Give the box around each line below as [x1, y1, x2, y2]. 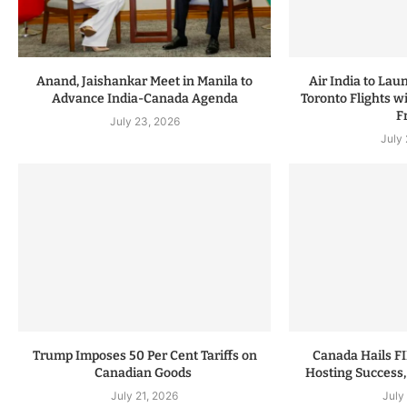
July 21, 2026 [111, 389, 179, 403]
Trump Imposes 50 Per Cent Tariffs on [32, 348, 257, 364]
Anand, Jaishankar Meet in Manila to [36, 73, 253, 89]
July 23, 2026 [109, 114, 180, 128]
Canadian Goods [94, 365, 195, 382]
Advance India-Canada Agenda [51, 90, 238, 106]
